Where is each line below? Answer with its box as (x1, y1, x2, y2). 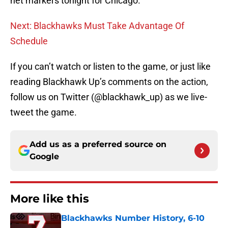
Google (30, 152, 59, 162)
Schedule (10, 36, 48, 47)
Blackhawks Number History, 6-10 (61, 213, 205, 223)
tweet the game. (10, 107, 77, 118)
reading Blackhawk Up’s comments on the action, (10, 76, 208, 88)
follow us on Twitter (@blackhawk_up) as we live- (10, 92, 207, 103)
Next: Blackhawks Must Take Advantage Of (10, 20, 184, 32)
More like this (10, 192, 89, 206)
